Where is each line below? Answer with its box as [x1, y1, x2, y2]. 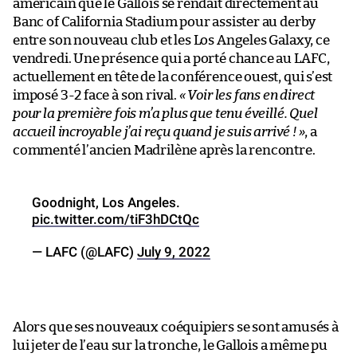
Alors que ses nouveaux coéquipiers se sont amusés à [13, 320, 339, 334]
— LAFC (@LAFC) [32, 243, 137, 260]
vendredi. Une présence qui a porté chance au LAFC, [13, 51, 331, 65]
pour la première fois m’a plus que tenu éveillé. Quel [13, 106, 318, 120]
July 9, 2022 [137, 243, 210, 260]
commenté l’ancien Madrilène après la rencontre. [13, 143, 316, 157]
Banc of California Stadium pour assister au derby [13, 14, 316, 29]
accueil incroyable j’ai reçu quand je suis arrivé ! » [13, 124, 305, 139]
